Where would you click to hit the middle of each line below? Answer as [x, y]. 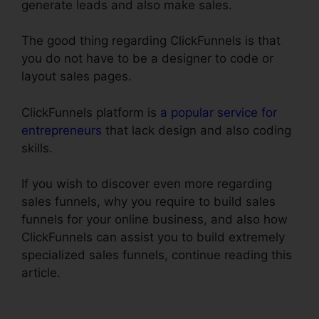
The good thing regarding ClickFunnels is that [151, 41]
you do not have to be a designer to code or [147, 59]
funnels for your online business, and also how [155, 220]
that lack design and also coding [197, 130]
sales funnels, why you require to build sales [148, 202]
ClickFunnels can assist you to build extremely [153, 237]
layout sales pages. [77, 77]
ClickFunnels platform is [91, 112]
